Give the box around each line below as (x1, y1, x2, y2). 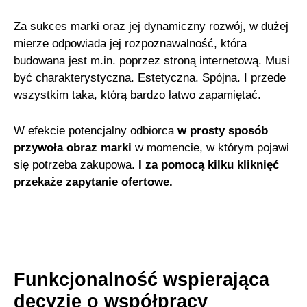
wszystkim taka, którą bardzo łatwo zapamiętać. (14, 88, 262, 102)
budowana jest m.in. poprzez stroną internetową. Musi (14, 54, 291, 68)
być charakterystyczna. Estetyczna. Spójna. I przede (14, 71, 286, 85)
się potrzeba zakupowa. (14, 158, 136, 172)
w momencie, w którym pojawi (132, 141, 290, 155)
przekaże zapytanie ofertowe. (14, 175, 173, 189)
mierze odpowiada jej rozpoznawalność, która (14, 37, 247, 51)
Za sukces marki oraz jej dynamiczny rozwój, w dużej (14, 20, 289, 34)
